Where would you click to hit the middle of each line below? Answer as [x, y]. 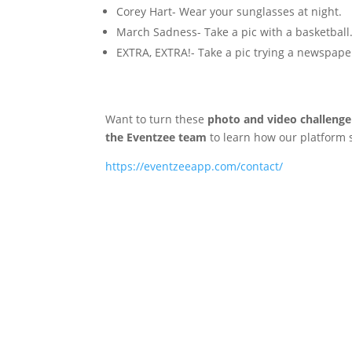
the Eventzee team [156, 137]
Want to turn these [157, 119]
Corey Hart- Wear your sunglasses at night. [229, 11]
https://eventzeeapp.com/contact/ [194, 166]
